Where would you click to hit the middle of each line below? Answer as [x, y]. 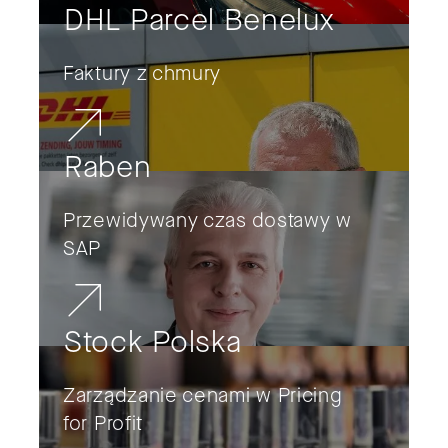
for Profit [103, 424]
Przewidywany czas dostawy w [207, 221]
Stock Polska [153, 342]
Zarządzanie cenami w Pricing [203, 396]
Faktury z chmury [142, 74]
